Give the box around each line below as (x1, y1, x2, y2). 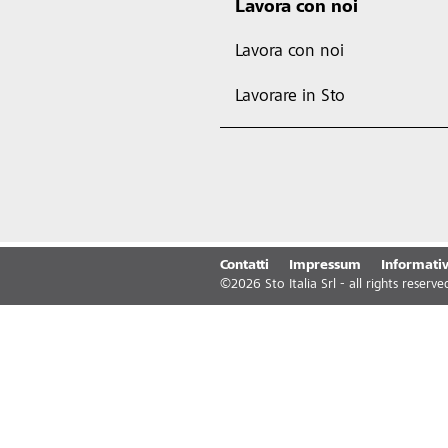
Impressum (288, 259, 361, 273)
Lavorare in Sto (234, 88, 345, 106)
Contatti (219, 259, 269, 273)
